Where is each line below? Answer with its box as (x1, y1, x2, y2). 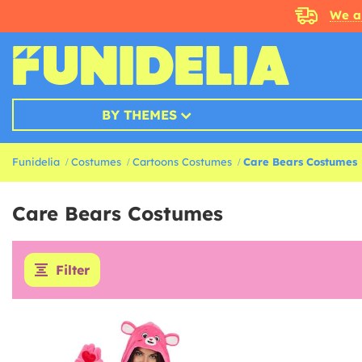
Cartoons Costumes (133, 155, 232, 168)
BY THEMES (101, 107, 177, 123)
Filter (56, 262, 90, 278)
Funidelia (12, 155, 60, 168)
